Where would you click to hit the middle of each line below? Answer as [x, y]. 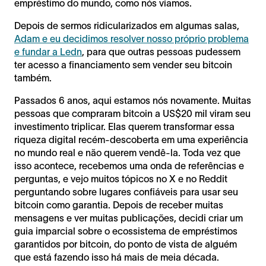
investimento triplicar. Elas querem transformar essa [124, 126]
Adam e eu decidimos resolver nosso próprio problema [132, 38]
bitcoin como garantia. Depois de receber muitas [119, 205]
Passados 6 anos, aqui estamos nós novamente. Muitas [133, 100]
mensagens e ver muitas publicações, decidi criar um [129, 218]
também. [34, 77]
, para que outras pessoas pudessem [161, 51]
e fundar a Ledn [48, 51]
